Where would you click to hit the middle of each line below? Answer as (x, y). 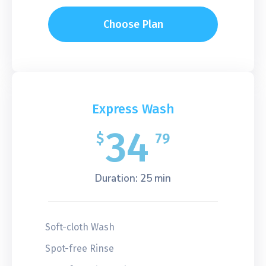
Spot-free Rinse (80, 248)
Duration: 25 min (133, 178)
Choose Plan (133, 24)
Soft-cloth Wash (80, 227)
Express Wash (133, 109)
